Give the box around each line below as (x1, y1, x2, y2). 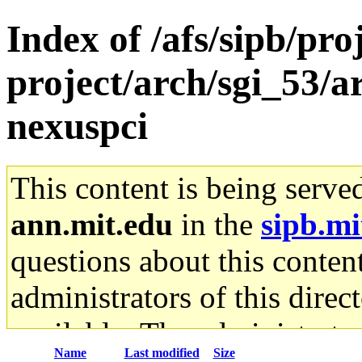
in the (173, 206, 261, 242)
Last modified (124, 345, 200, 360)
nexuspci (6, 105, 148, 148)
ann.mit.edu (11, 206, 173, 242)
